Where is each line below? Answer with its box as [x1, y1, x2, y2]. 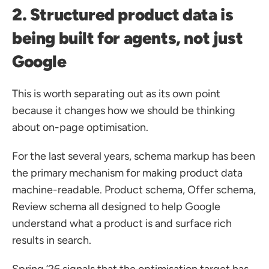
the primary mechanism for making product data [12, 166, 243, 180]
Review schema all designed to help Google [12, 200, 220, 213]
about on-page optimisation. [12, 121, 148, 134]
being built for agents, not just [12, 28, 243, 48]
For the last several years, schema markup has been [12, 150, 255, 163]
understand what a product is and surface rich [12, 217, 232, 230]
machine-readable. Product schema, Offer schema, [12, 183, 256, 196]
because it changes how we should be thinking [12, 104, 235, 117]
